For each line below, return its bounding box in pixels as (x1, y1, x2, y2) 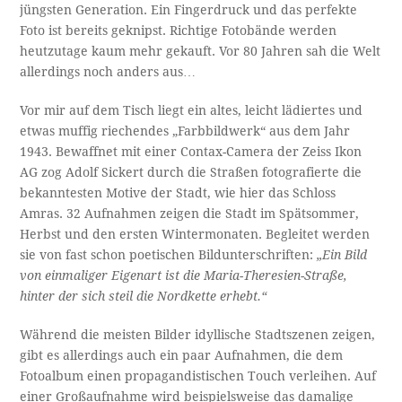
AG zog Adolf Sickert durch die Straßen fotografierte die (20, 164, 363, 179)
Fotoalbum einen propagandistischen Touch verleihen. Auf (20, 368, 377, 383)
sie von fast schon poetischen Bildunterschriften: (20, 247, 318, 262)
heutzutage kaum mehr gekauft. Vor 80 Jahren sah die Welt (20, 43, 381, 58)
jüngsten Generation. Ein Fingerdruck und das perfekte (20, 2, 358, 17)
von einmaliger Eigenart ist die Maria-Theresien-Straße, (20, 267, 348, 283)
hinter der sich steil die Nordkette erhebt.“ (20, 288, 267, 303)
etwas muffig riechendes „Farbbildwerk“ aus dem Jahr (20, 123, 351, 138)
